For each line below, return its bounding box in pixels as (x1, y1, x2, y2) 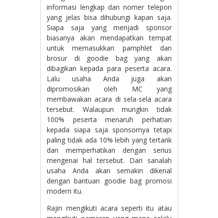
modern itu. (47, 186, 83, 196)
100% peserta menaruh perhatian (47, 115, 172, 125)
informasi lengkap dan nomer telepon (47, 2, 172, 12)
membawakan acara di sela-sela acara (47, 94, 172, 104)
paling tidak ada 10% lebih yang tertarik (47, 135, 172, 145)
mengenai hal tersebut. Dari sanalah (47, 156, 172, 165)
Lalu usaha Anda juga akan (47, 74, 172, 84)
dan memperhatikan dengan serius (47, 145, 172, 155)
